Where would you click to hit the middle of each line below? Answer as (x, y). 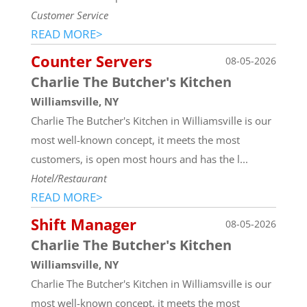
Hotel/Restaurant (69, 178)
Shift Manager (83, 224)
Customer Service (69, 15)
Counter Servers (91, 61)
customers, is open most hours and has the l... (139, 159)
